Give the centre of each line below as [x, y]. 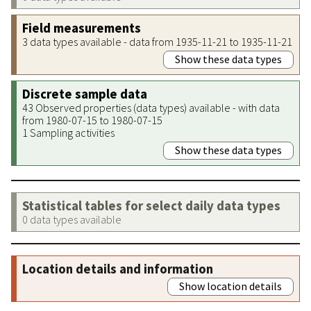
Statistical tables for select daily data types [151, 205]
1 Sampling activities [68, 132]
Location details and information [118, 269]
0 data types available [72, 219]
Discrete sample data [85, 94]
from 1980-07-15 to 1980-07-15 [92, 120]
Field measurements [82, 28]
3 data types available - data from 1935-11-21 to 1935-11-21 [157, 41]
